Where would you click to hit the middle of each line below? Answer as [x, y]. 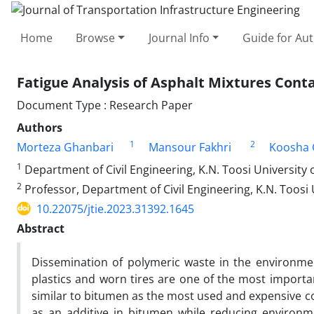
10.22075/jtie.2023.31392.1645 [115, 209]
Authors [40, 127]
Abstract [41, 228]
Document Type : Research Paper [105, 105]
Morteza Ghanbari [65, 147]
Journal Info [179, 37]
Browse [96, 37]
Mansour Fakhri [190, 147]
